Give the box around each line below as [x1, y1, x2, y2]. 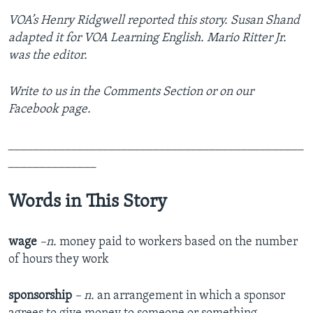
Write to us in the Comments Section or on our [8, 85, 254, 99]
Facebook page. [8, 103, 91, 117]
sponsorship [8, 289, 72, 303]
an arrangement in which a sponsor [97, 289, 285, 303]
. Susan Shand [224, 14, 300, 28]
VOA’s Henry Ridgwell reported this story [8, 14, 224, 28]
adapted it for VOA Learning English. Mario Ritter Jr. [8, 31, 286, 45]
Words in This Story [8, 193, 167, 212]
